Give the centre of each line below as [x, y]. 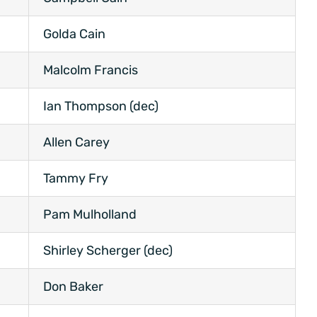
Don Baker [73, 287]
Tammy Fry [76, 179]
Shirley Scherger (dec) [108, 251]
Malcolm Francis [91, 70]
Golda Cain [74, 34]
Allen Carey [76, 143]
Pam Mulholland [90, 215]
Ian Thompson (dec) [101, 106]
